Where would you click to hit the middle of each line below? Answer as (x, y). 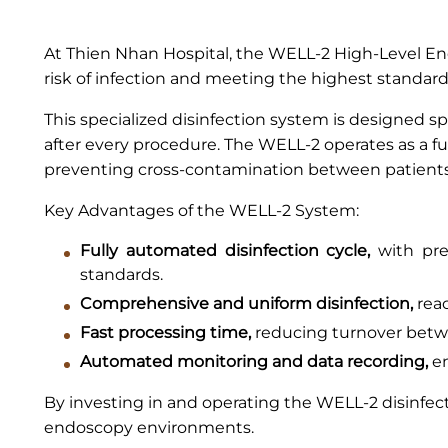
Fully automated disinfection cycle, (225, 250)
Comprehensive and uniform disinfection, (246, 303)
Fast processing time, (165, 332)
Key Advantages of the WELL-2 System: (201, 210)
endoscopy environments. (149, 427)
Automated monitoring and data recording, (254, 361)
